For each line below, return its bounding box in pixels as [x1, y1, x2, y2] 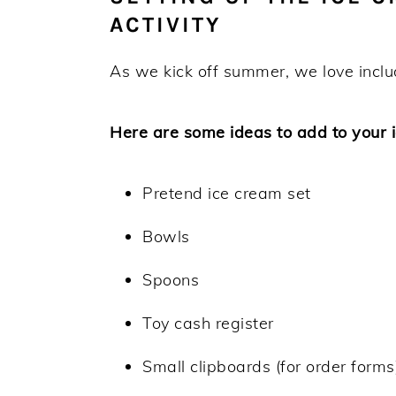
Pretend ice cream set [142, 182, 311, 203]
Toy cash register [142, 312, 274, 333]
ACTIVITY [110, 11, 222, 37]
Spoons [142, 269, 199, 290]
